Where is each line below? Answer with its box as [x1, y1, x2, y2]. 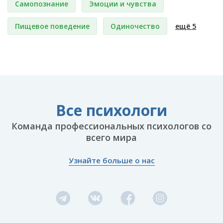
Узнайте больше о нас [68, 155, 155, 165]
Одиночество [111, 21, 160, 31]
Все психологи [56, 100, 167, 120]
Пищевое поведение [15, 21, 90, 31]
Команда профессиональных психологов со [11, 119, 212, 132]
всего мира [86, 131, 137, 143]
